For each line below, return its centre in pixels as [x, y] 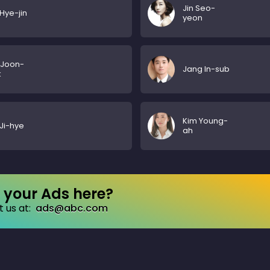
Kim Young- [205, 121]
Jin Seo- [199, 8]
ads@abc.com [72, 208]
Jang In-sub [206, 69]
